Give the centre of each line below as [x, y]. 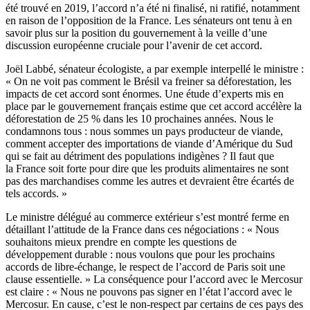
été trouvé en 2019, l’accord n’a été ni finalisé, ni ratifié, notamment [153, 8]
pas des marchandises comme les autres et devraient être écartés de [150, 181]
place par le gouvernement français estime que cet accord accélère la [154, 107]
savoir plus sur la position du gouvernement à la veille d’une [136, 33]
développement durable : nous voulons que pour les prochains [140, 255]
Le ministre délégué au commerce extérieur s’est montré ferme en [147, 217]
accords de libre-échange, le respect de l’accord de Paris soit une [145, 267]
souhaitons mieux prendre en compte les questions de [121, 242]
